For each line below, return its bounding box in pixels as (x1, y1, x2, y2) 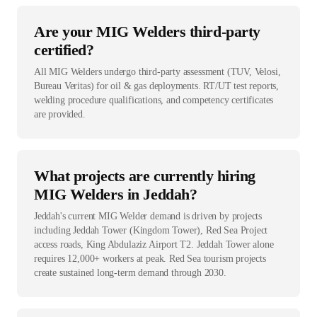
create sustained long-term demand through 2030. (34, 267, 226, 279)
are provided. (34, 109, 86, 120)
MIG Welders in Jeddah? (34, 185, 197, 204)
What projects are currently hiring (34, 167, 256, 185)
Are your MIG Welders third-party (34, 23, 260, 41)
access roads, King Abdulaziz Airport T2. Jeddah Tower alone (34, 239, 274, 250)
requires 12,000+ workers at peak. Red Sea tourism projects (34, 253, 266, 265)
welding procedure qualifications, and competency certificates (34, 95, 274, 106)
